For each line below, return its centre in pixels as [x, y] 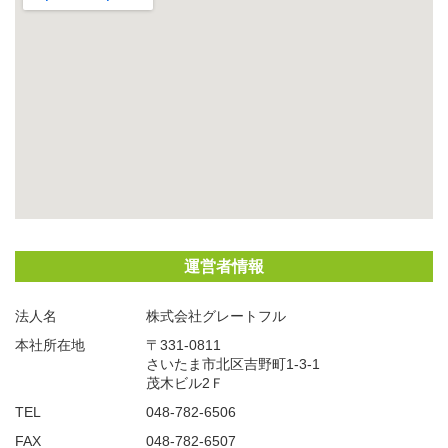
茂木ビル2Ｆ [185, 382]
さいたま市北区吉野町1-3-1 [233, 363]
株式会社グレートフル [216, 315]
